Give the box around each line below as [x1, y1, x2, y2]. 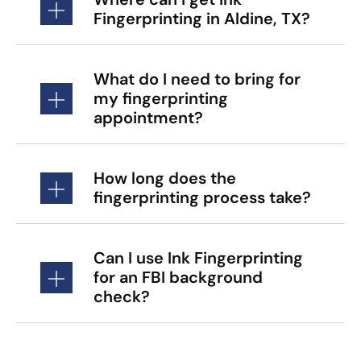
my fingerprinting [93, 88, 228, 110]
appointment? [93, 107, 203, 129]
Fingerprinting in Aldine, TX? [93, 8, 310, 30]
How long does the [93, 168, 236, 189]
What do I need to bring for [93, 68, 301, 90]
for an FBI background [93, 267, 263, 288]
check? [93, 286, 150, 308]
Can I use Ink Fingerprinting [93, 247, 303, 269]
